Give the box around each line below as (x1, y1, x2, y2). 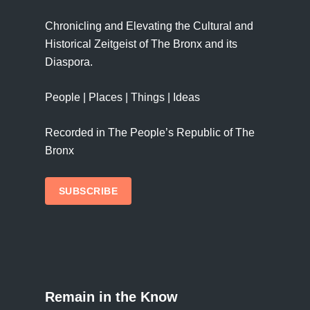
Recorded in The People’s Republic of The (44, 127, 255, 138)
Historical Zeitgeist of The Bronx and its (44, 38, 237, 50)
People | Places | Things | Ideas (44, 91, 200, 103)
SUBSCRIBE (58, 185, 118, 197)
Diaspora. (44, 56, 93, 68)
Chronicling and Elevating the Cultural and (44, 20, 253, 32)
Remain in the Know (44, 289, 178, 304)
